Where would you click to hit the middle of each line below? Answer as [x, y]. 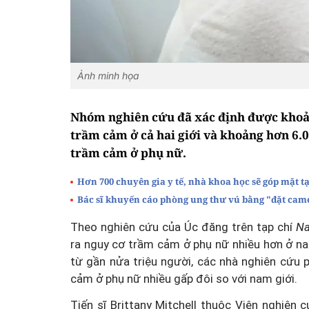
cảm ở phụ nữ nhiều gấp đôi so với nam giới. [184, 279]
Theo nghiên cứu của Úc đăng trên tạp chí [183, 227]
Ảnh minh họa [108, 76]
